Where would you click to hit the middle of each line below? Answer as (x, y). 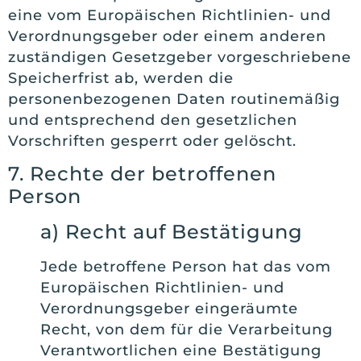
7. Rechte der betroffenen (142, 174)
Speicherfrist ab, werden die (121, 79)
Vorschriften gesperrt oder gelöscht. (152, 141)
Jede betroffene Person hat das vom (186, 267)
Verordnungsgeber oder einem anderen (167, 37)
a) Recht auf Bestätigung (172, 232)
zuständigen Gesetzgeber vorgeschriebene (180, 58)
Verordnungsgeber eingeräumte (169, 309)
